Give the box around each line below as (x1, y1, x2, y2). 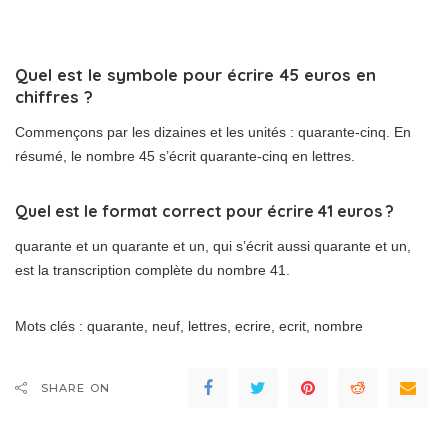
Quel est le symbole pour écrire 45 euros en (15, 64, 376, 86)
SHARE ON (41, 381, 110, 396)
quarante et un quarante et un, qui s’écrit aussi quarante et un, (15, 238, 411, 255)
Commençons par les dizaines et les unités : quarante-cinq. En (15, 124, 411, 141)
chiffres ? (15, 86, 93, 108)
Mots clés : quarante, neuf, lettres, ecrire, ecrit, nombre (15, 318, 363, 335)
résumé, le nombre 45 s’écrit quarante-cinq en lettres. (15, 148, 355, 165)
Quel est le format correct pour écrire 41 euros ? (15, 201, 394, 222)
